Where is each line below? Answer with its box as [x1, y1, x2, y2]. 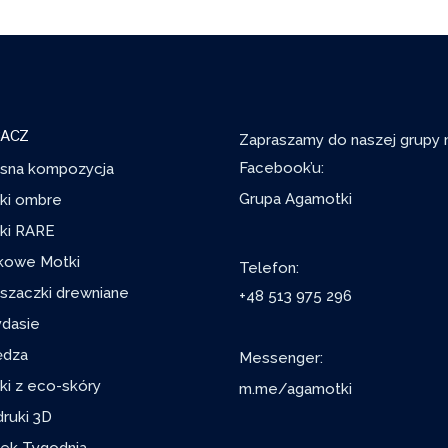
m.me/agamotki [239, 380, 352, 399]
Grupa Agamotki [239, 190, 352, 208]
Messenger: [239, 349, 323, 368]
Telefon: [239, 259, 299, 278]
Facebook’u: [239, 159, 324, 177]
